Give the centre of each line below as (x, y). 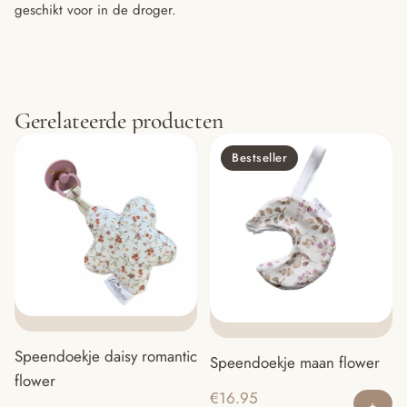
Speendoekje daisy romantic (106, 356)
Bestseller (260, 158)
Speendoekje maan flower (295, 362)
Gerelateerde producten (119, 121)
